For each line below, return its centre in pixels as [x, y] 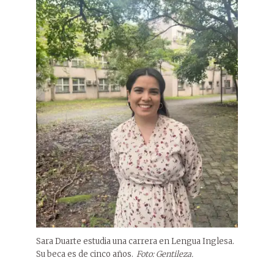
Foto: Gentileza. [165, 254]
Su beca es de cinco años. [85, 254]
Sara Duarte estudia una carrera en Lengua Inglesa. [135, 241]
